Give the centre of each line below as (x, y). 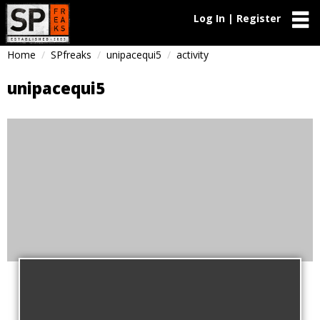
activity (192, 55)
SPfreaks (71, 55)
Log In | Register (237, 18)
